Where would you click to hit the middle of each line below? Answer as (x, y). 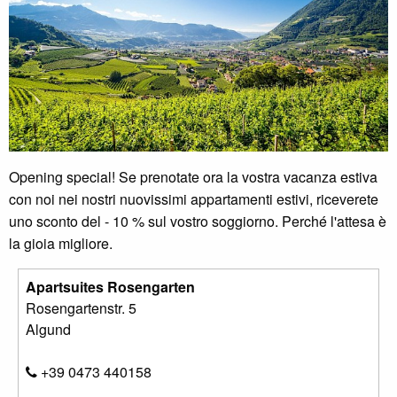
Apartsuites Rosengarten (110, 286)
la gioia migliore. (61, 243)
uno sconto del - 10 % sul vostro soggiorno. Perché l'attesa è (198, 221)
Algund (48, 329)
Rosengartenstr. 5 (81, 307)
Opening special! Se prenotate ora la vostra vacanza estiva (193, 176)
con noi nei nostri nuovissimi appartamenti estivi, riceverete (194, 198)
